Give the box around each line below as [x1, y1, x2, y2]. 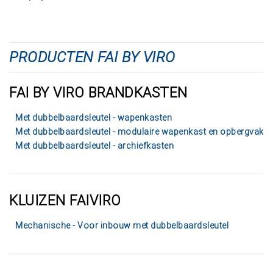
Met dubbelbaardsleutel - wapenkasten [15, 113, 172, 122]
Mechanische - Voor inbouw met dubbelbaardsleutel [15, 221, 229, 230]
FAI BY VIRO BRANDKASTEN [9, 85, 188, 101]
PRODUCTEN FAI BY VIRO [9, 49, 175, 66]
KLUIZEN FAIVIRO [9, 193, 121, 209]
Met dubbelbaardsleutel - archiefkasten [15, 141, 174, 151]
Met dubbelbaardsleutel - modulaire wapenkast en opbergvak [15, 127, 264, 136]
